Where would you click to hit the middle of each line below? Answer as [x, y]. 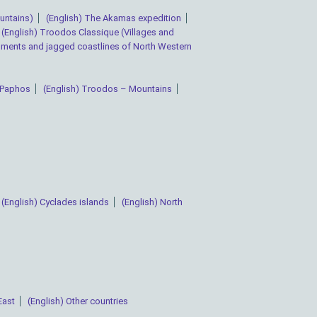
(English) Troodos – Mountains [108, 89]
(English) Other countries [77, 301]
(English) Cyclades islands [55, 202]
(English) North [152, 202]
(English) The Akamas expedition [113, 18]
